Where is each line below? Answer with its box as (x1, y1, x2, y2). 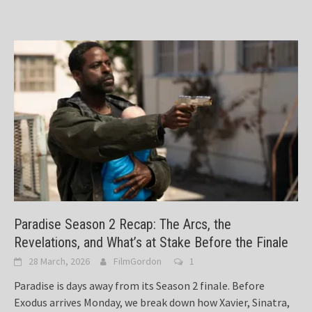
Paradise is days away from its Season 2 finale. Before (14, 279, 265, 293)
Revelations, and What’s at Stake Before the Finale (14, 234, 288, 251)
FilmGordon (114, 255, 162, 268)
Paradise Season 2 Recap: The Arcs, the (14, 216, 231, 233)
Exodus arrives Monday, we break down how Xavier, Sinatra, (14, 295, 290, 310)
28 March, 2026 (29, 255, 90, 268)
